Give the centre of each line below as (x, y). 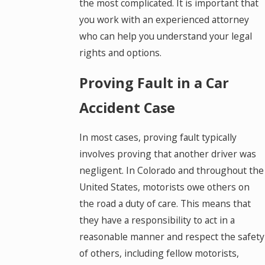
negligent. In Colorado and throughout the (171, 171)
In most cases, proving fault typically (158, 138)
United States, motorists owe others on (164, 187)
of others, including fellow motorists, (159, 253)
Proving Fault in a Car (154, 83)
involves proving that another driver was (167, 154)
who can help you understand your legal (165, 36)
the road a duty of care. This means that (165, 204)
